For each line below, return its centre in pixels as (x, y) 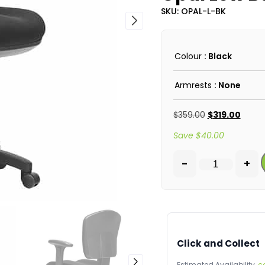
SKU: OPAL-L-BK (193, 11)
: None (227, 85)
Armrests (193, 85)
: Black (218, 56)
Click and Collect (218, 244)
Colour (188, 56)
